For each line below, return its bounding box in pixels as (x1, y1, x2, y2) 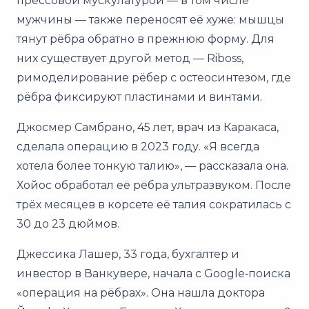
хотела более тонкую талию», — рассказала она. (17, 159, 288, 172)
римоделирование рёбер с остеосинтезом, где (17, 70, 291, 84)
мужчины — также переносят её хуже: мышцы (17, 12, 284, 26)
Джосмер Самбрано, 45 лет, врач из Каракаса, (17, 120, 279, 134)
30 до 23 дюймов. (17, 217, 119, 230)
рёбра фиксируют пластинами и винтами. (17, 90, 262, 103)
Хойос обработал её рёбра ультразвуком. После (17, 178, 291, 192)
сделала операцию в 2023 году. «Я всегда (17, 139, 259, 153)
